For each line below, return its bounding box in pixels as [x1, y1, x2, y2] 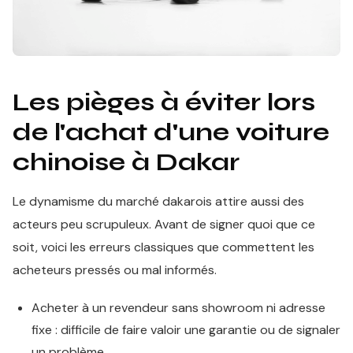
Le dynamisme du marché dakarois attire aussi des [13, 193, 304, 210]
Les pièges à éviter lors [13, 87, 315, 117]
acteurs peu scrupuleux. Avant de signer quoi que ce [13, 216, 315, 232]
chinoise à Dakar [13, 147, 240, 177]
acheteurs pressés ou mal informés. [13, 262, 217, 278]
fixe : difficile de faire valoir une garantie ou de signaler [32, 321, 340, 338]
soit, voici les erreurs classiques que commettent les [13, 239, 314, 255]
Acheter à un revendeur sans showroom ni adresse [32, 299, 325, 316]
